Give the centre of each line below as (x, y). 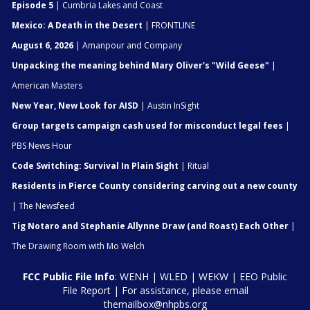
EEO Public (263, 276)
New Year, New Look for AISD (75, 105)
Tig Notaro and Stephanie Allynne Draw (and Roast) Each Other (150, 226)
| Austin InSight (169, 105)
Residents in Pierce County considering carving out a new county (155, 185)
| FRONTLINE (169, 25)
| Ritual (194, 165)
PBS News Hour (42, 145)
